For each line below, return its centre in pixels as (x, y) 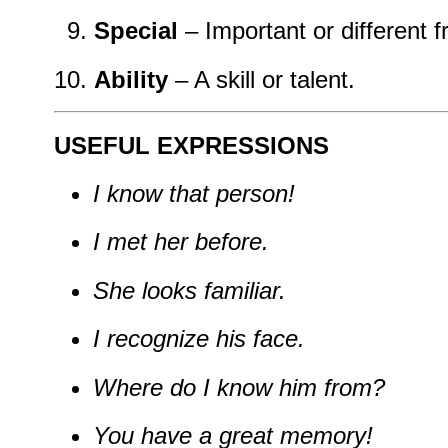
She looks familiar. (189, 290)
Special (136, 31)
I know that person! (193, 193)
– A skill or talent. (261, 79)
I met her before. (180, 242)
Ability (131, 79)
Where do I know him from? (238, 387)
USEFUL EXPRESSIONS (191, 145)
